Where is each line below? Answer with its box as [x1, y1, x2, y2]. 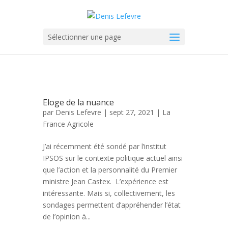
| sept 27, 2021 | [101, 107, 162, 117]
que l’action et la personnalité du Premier [43, 165, 177, 175]
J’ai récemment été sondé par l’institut [43, 141, 166, 151]
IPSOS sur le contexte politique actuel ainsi [43, 153, 183, 163]
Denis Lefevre [55, 107, 101, 117]
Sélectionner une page [48, 32, 121, 42]
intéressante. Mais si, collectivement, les [43, 188, 175, 198]
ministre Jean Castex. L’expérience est [43, 177, 168, 186]
